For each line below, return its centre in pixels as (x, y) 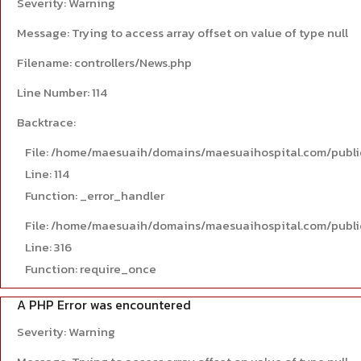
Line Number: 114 (62, 92)
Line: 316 (48, 247)
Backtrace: (46, 122)
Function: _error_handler (95, 195)
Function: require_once (91, 269)
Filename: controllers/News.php (104, 62)
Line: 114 (47, 174)
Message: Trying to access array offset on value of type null (183, 33)
